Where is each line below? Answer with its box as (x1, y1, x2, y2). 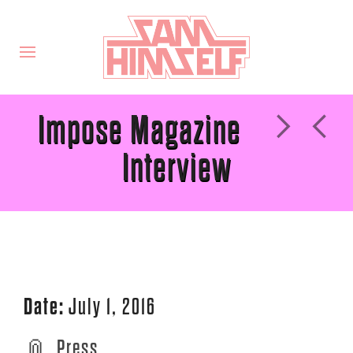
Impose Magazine (38, 110, 241, 150)
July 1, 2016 (69, 295, 156, 319)
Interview (121, 147, 232, 188)
